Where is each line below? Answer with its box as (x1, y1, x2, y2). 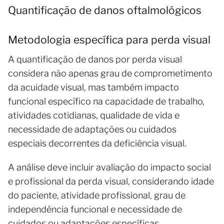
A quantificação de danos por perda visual (8, 53, 182, 64)
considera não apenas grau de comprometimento (8, 67, 212, 78)
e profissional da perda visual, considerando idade (8, 175, 214, 186)
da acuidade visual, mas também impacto (8, 81, 179, 92)
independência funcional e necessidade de (8, 203, 182, 214)
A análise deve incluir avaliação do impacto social (8, 161, 211, 172)
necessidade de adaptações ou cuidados (8, 123, 176, 134)
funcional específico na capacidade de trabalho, (8, 95, 204, 106)
